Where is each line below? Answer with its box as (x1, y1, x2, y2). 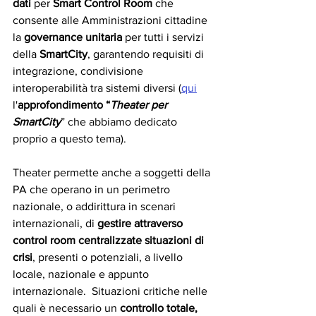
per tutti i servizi (122, 31, 207, 43)
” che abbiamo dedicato (61, 116, 180, 128)
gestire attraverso (97, 217, 186, 229)
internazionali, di (13, 217, 97, 229)
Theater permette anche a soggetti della (13, 166, 213, 178)
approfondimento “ (18, 99, 110, 111)
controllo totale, (120, 302, 200, 314)
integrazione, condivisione (13, 65, 146, 77)
